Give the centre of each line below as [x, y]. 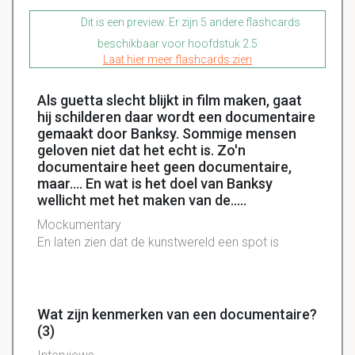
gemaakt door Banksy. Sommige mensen [167, 134]
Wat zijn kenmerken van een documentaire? [177, 315]
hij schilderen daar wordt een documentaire [176, 117]
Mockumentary [79, 225]
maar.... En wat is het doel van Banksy [155, 184]
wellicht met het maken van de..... [142, 200]
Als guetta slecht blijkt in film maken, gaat [170, 101]
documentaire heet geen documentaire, [164, 167]
